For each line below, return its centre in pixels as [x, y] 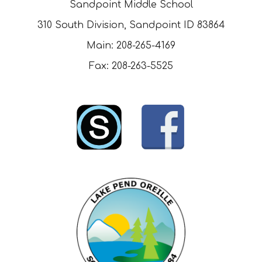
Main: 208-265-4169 [131, 46]
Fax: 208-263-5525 [131, 66]
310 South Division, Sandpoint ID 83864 [131, 25]
